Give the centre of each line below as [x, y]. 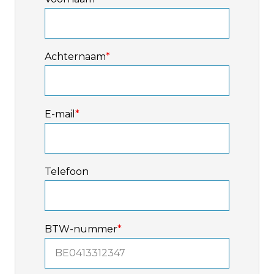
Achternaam [75, 57]
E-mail [60, 114]
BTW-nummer [81, 229]
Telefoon [67, 172]
